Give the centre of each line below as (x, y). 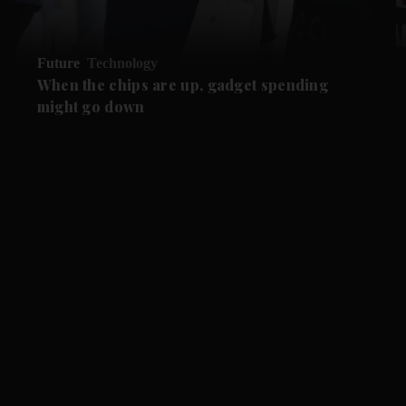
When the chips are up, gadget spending (183, 85)
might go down (91, 107)
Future (58, 63)
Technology (122, 63)
